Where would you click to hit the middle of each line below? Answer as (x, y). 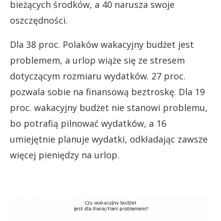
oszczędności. (39, 20)
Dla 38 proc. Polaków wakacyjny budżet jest (102, 45)
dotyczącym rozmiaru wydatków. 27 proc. (98, 76)
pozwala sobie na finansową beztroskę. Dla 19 (107, 92)
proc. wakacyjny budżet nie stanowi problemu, (109, 108)
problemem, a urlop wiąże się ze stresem (97, 60)
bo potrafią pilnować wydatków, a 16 (88, 124)
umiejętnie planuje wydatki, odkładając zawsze (109, 139)
